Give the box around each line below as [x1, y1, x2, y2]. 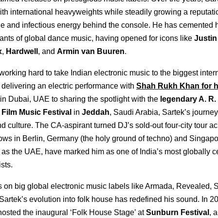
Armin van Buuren [57, 47, 125, 55]
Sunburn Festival [146, 208, 209, 217]
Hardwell [6, 47, 38, 55]
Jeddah [82, 108, 109, 116]
